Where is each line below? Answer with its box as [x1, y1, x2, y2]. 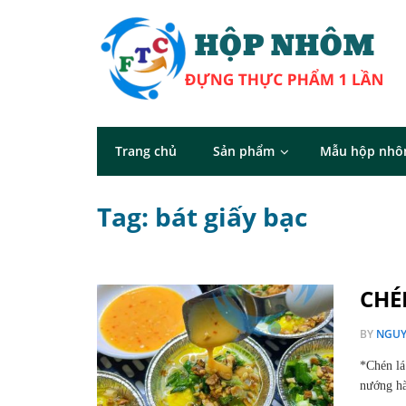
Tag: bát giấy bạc [97, 199, 307, 234]
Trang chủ [115, 142, 177, 159]
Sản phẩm [213, 142, 275, 159]
